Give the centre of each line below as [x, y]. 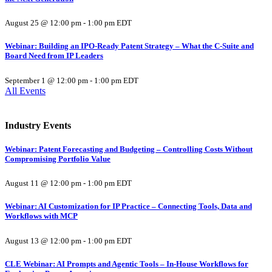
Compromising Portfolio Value [58, 158]
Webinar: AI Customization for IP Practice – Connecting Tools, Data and [128, 206]
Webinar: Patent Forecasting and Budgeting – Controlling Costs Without [129, 149]
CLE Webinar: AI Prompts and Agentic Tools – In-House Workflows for [127, 263]
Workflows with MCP [41, 216]
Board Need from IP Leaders [54, 56]
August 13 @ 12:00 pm [43, 240]
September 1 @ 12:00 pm [46, 80]
